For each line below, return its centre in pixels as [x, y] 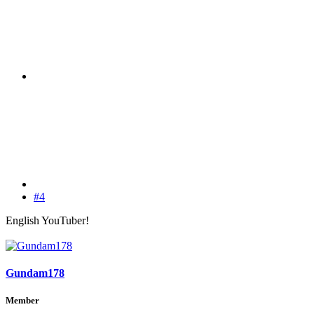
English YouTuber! [47, 220]
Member [22, 301]
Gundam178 [35, 273]
